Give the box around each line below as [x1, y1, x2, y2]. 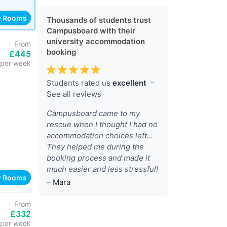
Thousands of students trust [47, 15, 151, 25]
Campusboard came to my [47, 108, 140, 118]
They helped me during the [47, 142, 144, 152]
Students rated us [47, 78, 112, 88]
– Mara [47, 177, 70, 187]
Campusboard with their [47, 26, 135, 35]
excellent [112, 78, 146, 88]
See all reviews [47, 89, 101, 99]
